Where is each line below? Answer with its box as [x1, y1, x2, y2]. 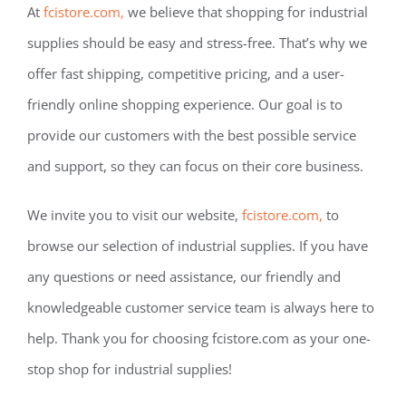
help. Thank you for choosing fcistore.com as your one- [26, 329, 371, 348]
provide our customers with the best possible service [26, 126, 356, 145]
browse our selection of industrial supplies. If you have [26, 237, 368, 256]
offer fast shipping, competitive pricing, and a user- [26, 64, 344, 83]
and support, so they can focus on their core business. [26, 157, 363, 176]
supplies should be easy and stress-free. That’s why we [26, 34, 367, 53]
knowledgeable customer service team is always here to [26, 298, 374, 317]
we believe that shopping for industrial [123, 3, 368, 22]
